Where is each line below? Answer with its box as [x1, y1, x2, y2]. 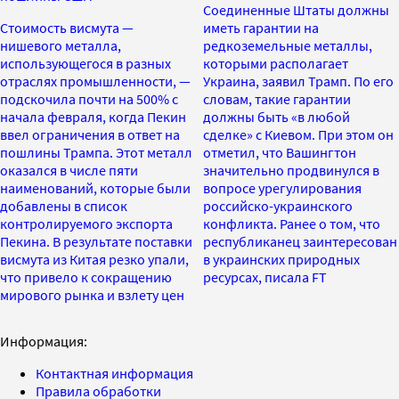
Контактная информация [36, 363, 193, 382]
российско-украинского [203, 196, 353, 215]
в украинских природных [203, 249, 360, 268]
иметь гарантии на [203, 18, 319, 37]
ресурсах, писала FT [203, 267, 327, 286]
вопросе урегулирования [203, 178, 362, 197]
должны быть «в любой [203, 107, 350, 126]
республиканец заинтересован [203, 232, 397, 250]
